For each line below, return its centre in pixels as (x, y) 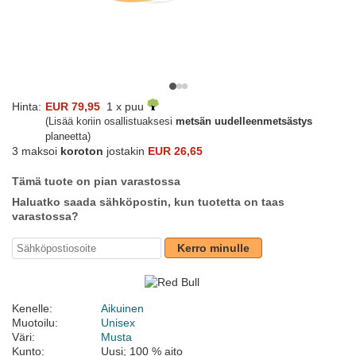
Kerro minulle (213, 248)
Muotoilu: (35, 323)
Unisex (118, 323)
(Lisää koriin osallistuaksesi (110, 122)
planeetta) (68, 137)
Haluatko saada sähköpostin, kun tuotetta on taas (148, 202)
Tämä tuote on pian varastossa (96, 182)
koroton (82, 151)
